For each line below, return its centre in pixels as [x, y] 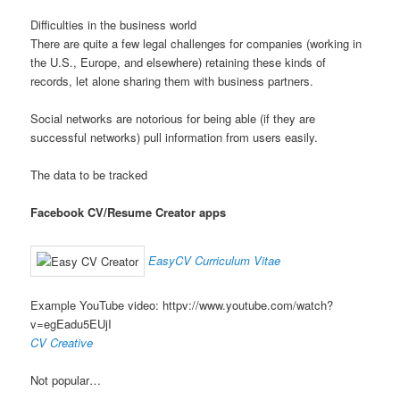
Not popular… [66, 379]
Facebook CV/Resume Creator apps [129, 212]
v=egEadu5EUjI [71, 323]
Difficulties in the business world [114, 24]
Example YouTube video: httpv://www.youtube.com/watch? [182, 304]
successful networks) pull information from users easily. [175, 137]
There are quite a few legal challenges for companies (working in [196, 43]
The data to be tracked [89, 175]
